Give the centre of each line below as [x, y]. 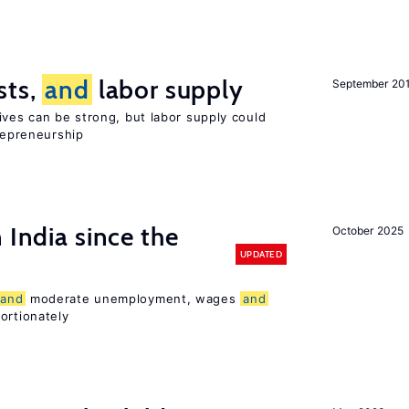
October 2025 [368, 231]
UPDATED [261, 254]
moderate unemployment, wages [133, 299]
